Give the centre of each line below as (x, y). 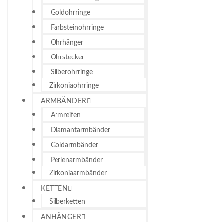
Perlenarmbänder (77, 160)
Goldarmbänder (74, 145)
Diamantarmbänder (80, 130)
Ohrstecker (67, 57)
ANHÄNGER (61, 217)
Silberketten (67, 201)
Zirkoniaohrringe (74, 85)
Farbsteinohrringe (77, 28)
